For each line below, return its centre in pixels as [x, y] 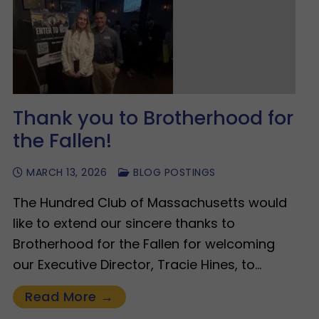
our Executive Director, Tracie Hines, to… [137, 265]
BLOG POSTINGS [173, 173]
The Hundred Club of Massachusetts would [150, 203]
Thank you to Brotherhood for [153, 118]
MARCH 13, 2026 [67, 173]
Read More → [69, 297]
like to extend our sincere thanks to [124, 224]
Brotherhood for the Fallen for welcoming [144, 244]
